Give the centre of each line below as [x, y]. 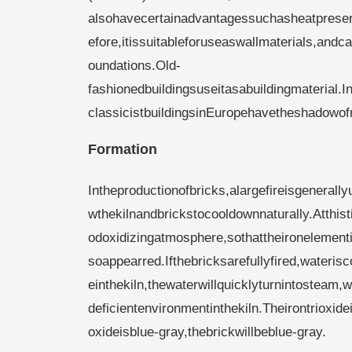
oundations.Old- [134, 65]
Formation [123, 149]
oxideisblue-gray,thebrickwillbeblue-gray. [207, 332]
